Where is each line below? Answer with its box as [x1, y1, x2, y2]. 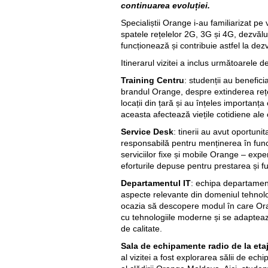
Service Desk [121, 127, 173, 136]
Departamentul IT [121, 178, 191, 188]
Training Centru [121, 75, 184, 85]
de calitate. [121, 224, 162, 233]
